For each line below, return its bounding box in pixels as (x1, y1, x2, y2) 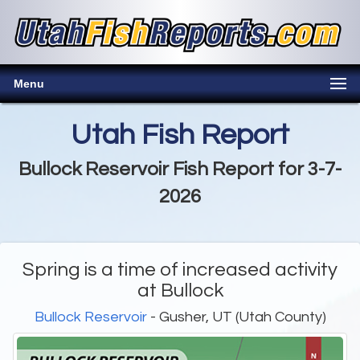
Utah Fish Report (71, 120, 289, 151)
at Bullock (137, 280, 223, 301)
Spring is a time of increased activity (22, 260, 337, 280)
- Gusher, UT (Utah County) (146, 309, 326, 325)
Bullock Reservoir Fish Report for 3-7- (18, 159, 342, 180)
